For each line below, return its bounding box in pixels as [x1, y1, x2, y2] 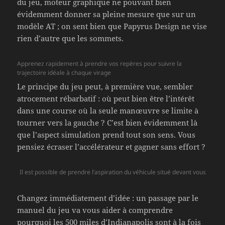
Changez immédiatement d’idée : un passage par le [17, 193, 199, 203]
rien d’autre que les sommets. [17, 33, 124, 44]
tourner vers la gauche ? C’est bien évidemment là [17, 118, 198, 128]
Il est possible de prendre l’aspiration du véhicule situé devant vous [19, 168, 206, 177]
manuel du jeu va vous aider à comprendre [17, 205, 173, 215]
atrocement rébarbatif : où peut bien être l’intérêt [17, 93, 195, 104]
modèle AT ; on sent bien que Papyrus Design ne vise [17, 21, 207, 32]
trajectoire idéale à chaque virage [17, 68, 111, 77]
